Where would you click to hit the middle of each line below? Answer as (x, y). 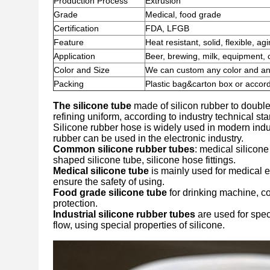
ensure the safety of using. (109, 182)
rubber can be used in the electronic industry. (148, 138)
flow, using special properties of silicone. (139, 225)
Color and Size (82, 70)
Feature (69, 42)
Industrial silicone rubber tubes (124, 214)
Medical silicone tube (101, 171)
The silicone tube (92, 106)
